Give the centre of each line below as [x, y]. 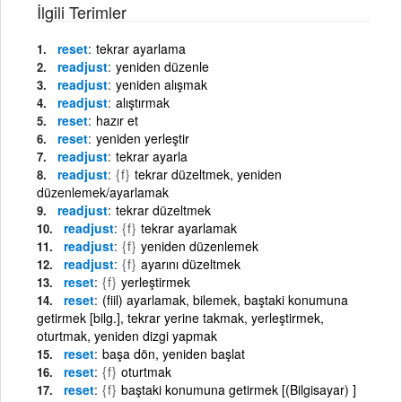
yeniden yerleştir [143, 138]
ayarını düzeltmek [191, 264]
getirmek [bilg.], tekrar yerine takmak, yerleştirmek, [180, 318]
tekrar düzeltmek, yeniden [208, 174]
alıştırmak [143, 102]
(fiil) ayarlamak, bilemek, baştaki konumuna [225, 300]
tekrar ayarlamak [189, 228]
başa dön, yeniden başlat [174, 354]
